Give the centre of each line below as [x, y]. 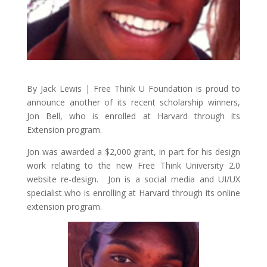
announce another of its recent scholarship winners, [133, 102]
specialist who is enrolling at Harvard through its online [133, 193]
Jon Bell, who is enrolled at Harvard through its [133, 116]
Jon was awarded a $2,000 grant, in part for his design [133, 151]
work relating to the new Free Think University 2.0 [133, 165]
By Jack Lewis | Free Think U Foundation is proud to [133, 88]
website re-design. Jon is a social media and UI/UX [133, 179]
